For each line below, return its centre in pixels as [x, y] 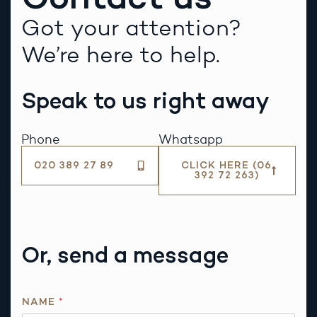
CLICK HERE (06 [226, 166]
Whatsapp [191, 140]
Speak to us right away [145, 100]
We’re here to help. [121, 55]
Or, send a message [125, 255]
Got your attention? [131, 28]
